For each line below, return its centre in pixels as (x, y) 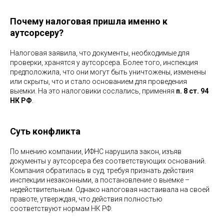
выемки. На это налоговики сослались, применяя (93, 91)
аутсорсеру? (37, 32)
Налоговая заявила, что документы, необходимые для (100, 53)
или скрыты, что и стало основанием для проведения (98, 81)
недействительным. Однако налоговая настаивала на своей (110, 189)
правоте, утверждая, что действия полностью (86, 199)
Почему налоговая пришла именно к (89, 21)
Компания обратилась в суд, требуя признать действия (102, 170)
